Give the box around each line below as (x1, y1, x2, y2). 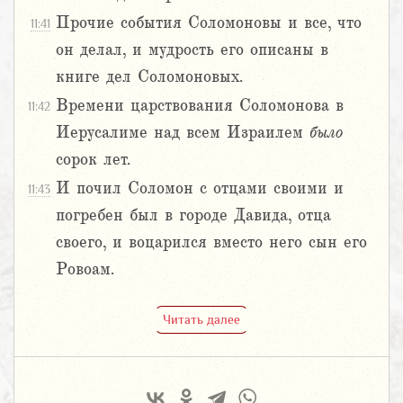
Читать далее (163, 311, 240, 327)
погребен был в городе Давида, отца (56, 206, 331, 225)
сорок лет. (56, 150, 130, 169)
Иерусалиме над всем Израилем (56, 123, 309, 142)
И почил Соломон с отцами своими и (56, 179, 344, 198)
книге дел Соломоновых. (56, 67, 243, 86)
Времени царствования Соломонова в (56, 96, 344, 115)
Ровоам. (56, 260, 114, 279)
